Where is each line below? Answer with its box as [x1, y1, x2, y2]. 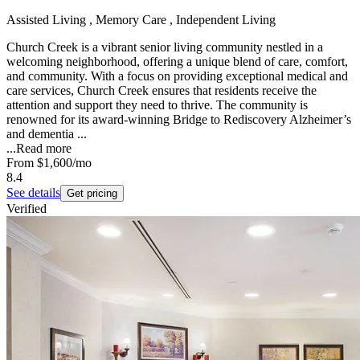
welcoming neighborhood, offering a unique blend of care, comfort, [6, 54, 348, 68]
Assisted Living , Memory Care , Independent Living [6, 12, 276, 27]
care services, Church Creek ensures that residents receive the [6, 83, 317, 97]
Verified [6, 201, 47, 215]
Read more [16, 141, 72, 155]
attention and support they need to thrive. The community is [6, 97, 308, 112]
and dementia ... [6, 126, 87, 141]
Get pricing [67, 186, 117, 199]
